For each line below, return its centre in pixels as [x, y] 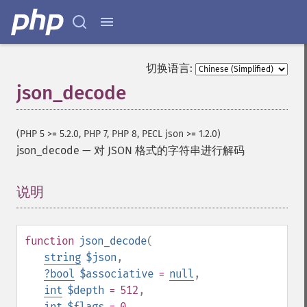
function [49, 241]
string [62, 257]
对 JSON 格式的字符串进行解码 [169, 150]
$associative [116, 274]
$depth [86, 290]
